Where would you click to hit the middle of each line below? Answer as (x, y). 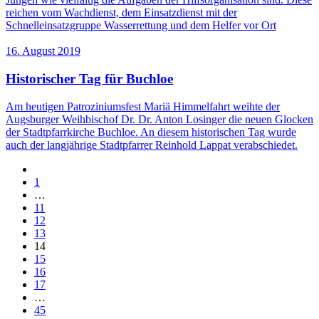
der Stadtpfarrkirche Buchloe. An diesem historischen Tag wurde (151, 132)
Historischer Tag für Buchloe (89, 79)
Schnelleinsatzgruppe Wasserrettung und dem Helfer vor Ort (141, 26)
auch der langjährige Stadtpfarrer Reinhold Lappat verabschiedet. (152, 145)
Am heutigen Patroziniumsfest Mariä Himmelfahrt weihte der (143, 106)
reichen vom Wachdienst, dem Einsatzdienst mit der (121, 13)
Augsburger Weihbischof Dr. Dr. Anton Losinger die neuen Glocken (159, 119)
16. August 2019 (43, 51)
